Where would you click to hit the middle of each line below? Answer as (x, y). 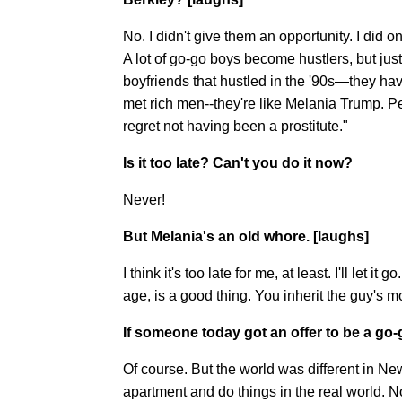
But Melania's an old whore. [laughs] (246, 236)
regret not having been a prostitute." (236, 126)
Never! (144, 199)
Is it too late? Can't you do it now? (238, 162)
